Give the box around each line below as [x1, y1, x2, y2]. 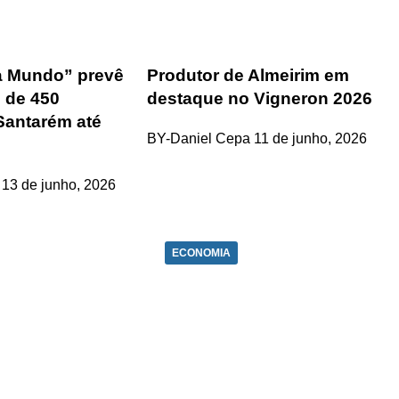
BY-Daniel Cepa [147, 130, 251, 146]
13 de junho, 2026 [2, 176, 117, 192]
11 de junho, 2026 [254, 130, 368, 146]
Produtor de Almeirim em [147, 66, 350, 85]
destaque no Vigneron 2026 [147, 89, 373, 109]
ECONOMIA [172, 246, 232, 259]
